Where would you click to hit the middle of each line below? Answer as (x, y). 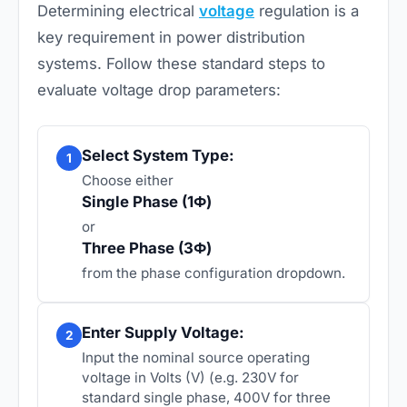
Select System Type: (158, 155)
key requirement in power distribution (171, 37)
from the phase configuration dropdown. (213, 273)
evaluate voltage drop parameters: (159, 89)
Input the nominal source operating (196, 357)
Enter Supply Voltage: (163, 332)
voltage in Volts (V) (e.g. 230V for (190, 377)
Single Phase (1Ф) (147, 201)
